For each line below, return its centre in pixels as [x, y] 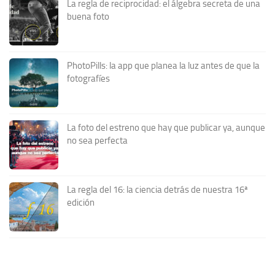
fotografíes [88, 79]
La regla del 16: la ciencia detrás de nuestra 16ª [157, 190]
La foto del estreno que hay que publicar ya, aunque [166, 128]
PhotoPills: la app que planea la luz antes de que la [163, 66]
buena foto [88, 17]
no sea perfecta [97, 141]
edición [81, 203]
